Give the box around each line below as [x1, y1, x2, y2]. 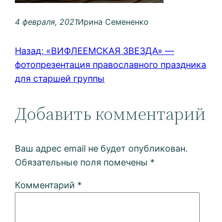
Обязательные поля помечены [15, 157, 151, 168]
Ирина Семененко [78, 17, 149, 27]
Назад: [15, 46, 44, 56]
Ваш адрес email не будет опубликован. [15, 143, 188, 154]
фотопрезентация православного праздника [15, 59, 207, 70]
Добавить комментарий [15, 102, 206, 126]
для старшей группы [15, 73, 105, 84]
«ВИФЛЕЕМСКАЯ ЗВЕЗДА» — [46, 46, 174, 56]
